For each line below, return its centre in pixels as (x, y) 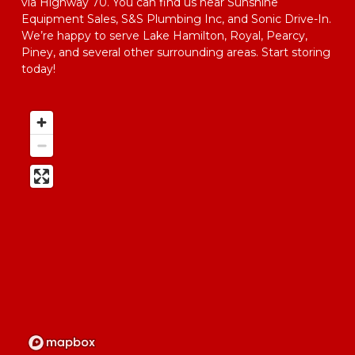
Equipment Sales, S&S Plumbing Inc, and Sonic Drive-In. (176, 19)
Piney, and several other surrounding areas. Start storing (176, 52)
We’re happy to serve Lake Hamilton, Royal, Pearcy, (164, 36)
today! (42, 69)
